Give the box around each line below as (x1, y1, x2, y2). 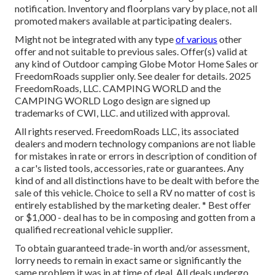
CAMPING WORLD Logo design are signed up (15, 95, 211, 107)
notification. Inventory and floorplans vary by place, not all (15, 2, 257, 15)
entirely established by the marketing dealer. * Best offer (15, 199, 251, 211)
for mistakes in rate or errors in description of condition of (15, 150, 257, 162)
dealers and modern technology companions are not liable (15, 137, 255, 150)
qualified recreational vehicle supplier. (15, 223, 172, 236)
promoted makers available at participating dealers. (15, 15, 231, 27)
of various (176, 33, 217, 45)
